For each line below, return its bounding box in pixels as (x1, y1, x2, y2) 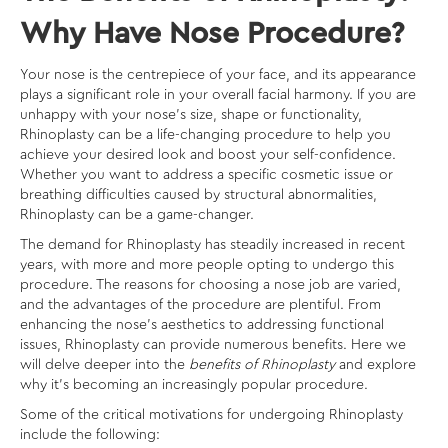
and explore (335, 357, 416, 372)
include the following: (20, 427, 160, 442)
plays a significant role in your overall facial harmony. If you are (20, 87, 416, 102)
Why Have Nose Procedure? (20, 18, 404, 49)
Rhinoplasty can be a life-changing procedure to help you (20, 127, 391, 142)
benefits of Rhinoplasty (189, 357, 335, 372)
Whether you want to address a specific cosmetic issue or (20, 167, 393, 182)
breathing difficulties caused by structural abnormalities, (20, 187, 377, 202)
